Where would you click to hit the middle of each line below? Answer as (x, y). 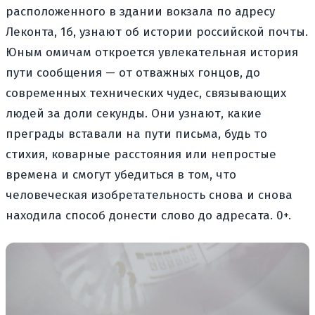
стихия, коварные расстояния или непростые (141, 154)
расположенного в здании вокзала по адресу (140, 11)
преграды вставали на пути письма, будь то (136, 134)
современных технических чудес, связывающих (146, 93)
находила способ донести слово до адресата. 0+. (148, 215)
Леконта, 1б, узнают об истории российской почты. (157, 32)
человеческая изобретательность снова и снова (149, 195)
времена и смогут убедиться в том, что (121, 174)
